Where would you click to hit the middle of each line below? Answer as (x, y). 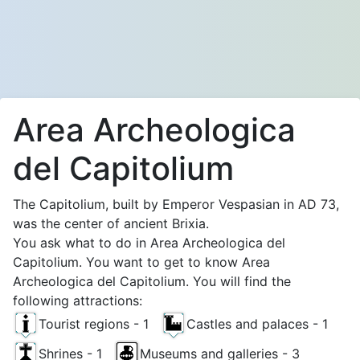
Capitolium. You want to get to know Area (141, 262)
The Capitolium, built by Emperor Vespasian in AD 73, (176, 204)
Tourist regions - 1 (100, 323)
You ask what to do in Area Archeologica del (149, 243)
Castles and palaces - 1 (263, 323)
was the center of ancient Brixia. (111, 223)
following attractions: (78, 301)
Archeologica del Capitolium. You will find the (152, 281)
